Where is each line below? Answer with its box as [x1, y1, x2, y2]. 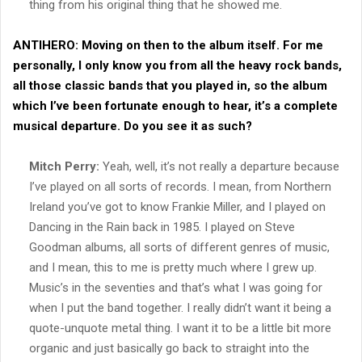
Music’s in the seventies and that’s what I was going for [29, 280, 322, 295]
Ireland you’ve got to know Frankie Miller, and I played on [29, 199, 326, 214]
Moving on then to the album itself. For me [78, 37, 323, 53]
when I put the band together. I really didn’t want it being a [29, 300, 331, 315]
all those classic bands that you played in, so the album [13, 78, 327, 93]
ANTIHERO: [13, 37, 78, 53]
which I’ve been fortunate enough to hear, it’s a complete [13, 98, 338, 113]
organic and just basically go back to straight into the [29, 340, 309, 356]
